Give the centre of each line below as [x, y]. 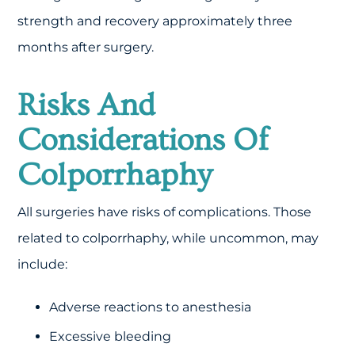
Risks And [87, 105]
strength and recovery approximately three [155, 21]
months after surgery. [86, 47]
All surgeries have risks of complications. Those [165, 212]
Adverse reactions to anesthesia [151, 307]
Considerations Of [143, 139]
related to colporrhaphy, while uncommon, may [168, 238]
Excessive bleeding [111, 336]
